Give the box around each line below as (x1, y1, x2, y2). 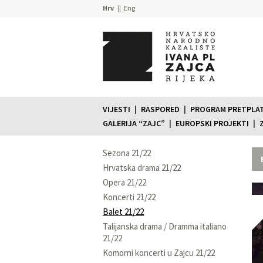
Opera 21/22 (103, 176, 146, 188)
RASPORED (141, 103, 180, 114)
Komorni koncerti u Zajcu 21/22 (103, 247, 215, 258)
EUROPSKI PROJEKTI (176, 117, 249, 129)
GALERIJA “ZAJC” (103, 117, 165, 129)
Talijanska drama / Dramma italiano (103, 220, 227, 232)
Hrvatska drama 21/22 (103, 161, 181, 173)
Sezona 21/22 (103, 147, 151, 159)
